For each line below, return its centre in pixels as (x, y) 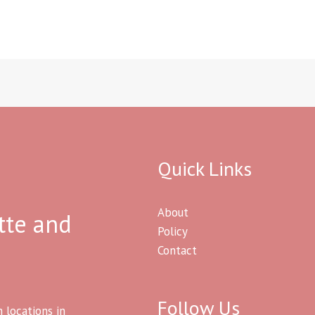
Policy (173, 231)
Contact (177, 250)
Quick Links (205, 168)
